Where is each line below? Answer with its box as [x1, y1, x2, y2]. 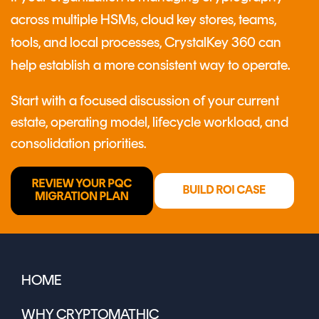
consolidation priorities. [11, 137, 146, 152]
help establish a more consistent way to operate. [11, 56, 290, 74]
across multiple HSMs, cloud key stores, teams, [11, 11, 276, 28]
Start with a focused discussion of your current [11, 95, 279, 110]
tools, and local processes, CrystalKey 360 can [11, 33, 281, 51]
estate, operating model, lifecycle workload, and [11, 116, 288, 131]
